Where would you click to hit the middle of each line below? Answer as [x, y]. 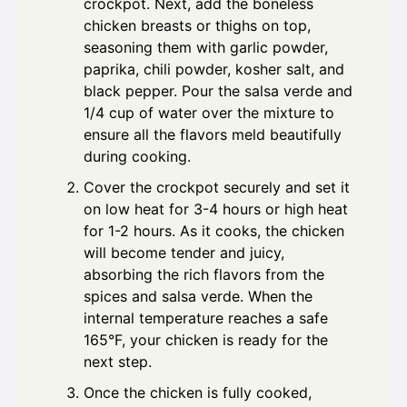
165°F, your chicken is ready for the [206, 340]
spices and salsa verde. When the [198, 297]
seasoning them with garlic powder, [206, 48]
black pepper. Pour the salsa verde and [218, 91]
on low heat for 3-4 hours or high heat [216, 209]
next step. [118, 362]
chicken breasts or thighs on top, [197, 26]
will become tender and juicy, [184, 253]
